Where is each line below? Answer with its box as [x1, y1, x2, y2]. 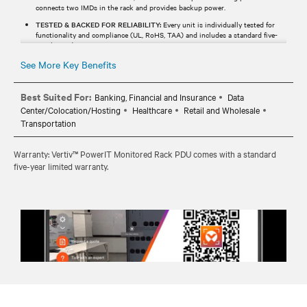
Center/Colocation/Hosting [21, 103, 121, 116]
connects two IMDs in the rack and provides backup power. [36, 1, 225, 12]
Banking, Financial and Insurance [95, 90, 216, 103]
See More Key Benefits [21, 57, 116, 71]
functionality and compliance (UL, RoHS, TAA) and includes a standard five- [36, 29, 278, 40]
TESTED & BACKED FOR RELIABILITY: [36, 19, 161, 29]
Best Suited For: [21, 88, 91, 103]
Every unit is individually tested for [161, 19, 275, 29]
